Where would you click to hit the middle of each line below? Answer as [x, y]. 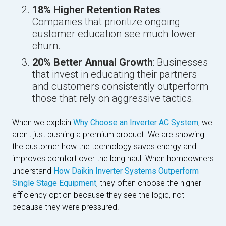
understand [33, 171]
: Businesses [180, 62]
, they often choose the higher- [150, 183]
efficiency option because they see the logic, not [98, 195]
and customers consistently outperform [120, 86]
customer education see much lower [114, 34]
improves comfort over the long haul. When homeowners [113, 159]
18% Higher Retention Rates [96, 10]
